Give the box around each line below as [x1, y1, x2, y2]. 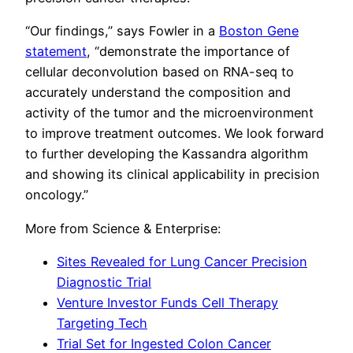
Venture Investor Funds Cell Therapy [57, 295, 278, 311]
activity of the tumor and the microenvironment [25, 105, 314, 121]
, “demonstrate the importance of [87, 43, 290, 60]
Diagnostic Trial [57, 274, 151, 291]
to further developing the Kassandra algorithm [25, 146, 308, 162]
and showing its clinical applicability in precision [25, 166, 320, 183]
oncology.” [25, 187, 88, 203]
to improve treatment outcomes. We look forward [25, 125, 324, 142]
